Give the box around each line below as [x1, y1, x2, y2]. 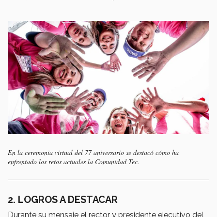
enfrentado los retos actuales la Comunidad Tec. [8, 156, 139, 166]
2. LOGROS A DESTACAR [8, 193, 118, 205]
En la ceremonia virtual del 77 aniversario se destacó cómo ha [8, 147, 179, 157]
